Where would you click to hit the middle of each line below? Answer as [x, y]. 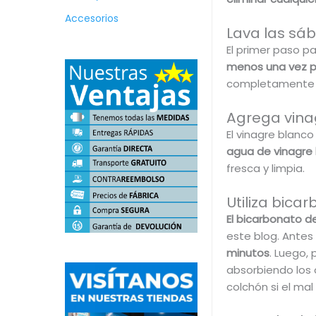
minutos [248, 253]
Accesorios [92, 19]
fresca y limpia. [265, 169]
